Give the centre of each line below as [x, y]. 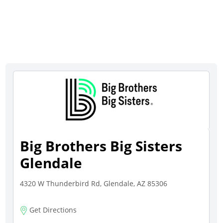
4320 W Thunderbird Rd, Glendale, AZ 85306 [94, 183]
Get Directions [52, 210]
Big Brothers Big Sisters [101, 146]
